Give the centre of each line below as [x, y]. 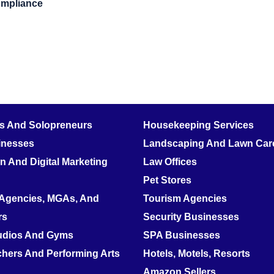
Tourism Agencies [185, 198]
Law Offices [170, 161]
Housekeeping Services [198, 125]
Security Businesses [191, 217]
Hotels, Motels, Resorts [197, 253]
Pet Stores [167, 180]
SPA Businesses [182, 235]
